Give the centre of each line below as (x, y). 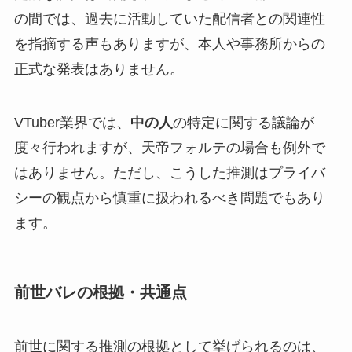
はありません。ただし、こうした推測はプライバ (169, 172)
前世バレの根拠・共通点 (100, 292)
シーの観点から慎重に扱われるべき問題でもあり (169, 198)
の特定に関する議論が (243, 122)
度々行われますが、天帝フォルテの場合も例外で (169, 147)
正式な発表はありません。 (99, 69)
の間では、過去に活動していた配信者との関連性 (169, 18)
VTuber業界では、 (72, 122)
